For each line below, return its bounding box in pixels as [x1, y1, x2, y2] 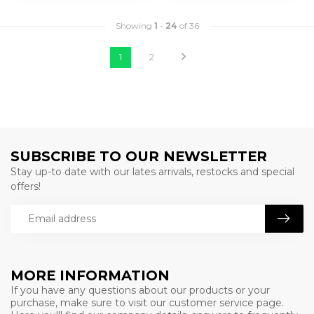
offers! [11, 179, 41, 193]
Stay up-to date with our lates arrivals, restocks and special [11, 165, 294, 178]
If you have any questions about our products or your [11, 283, 270, 296]
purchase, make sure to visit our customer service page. [11, 296, 284, 309]
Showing [115, 20, 154, 31]
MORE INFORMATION [11, 266, 170, 284]
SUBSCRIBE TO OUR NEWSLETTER [11, 147, 267, 165]
